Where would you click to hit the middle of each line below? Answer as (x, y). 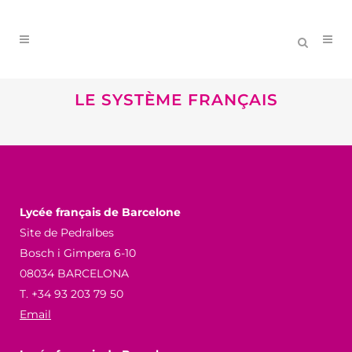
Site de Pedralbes (67, 233)
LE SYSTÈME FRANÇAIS (176, 100)
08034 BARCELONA (74, 273)
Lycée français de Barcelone (100, 212)
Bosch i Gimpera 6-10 (78, 253)
